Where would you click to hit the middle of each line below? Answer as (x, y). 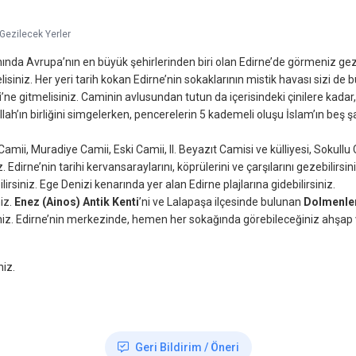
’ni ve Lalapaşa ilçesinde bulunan (221, 202)
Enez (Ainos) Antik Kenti (77, 202)
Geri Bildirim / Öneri (187, 347)
